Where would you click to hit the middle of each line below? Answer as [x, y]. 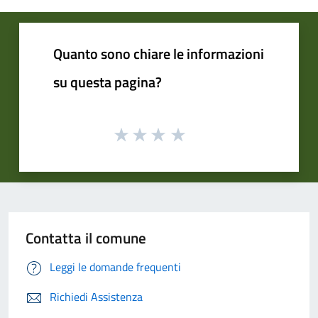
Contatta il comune [86, 238]
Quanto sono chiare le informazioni [159, 53]
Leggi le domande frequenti [115, 267]
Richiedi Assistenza [96, 297]
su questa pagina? [108, 82]
